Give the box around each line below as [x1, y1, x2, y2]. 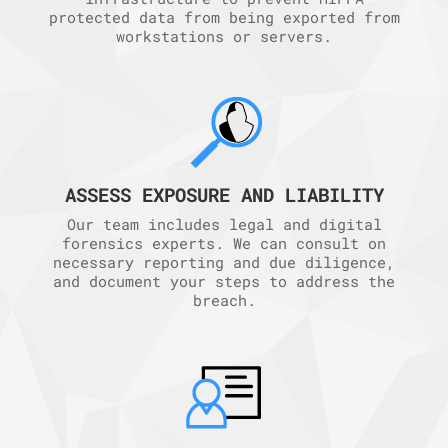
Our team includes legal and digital [66, 214, 382, 235]
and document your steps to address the [53, 271, 395, 292]
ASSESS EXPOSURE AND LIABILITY [64, 182, 384, 208]
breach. [192, 290, 256, 311]
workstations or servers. [116, 26, 332, 46]
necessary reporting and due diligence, [53, 252, 395, 273]
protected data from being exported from [48, 7, 400, 27]
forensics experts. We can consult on [62, 233, 386, 254]
